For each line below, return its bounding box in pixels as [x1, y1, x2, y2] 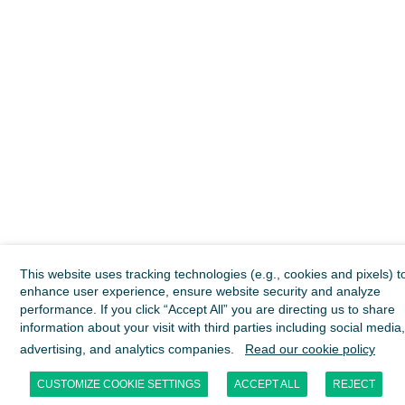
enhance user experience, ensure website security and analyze [20, 284, 381, 299]
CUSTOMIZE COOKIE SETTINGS [37, 378, 201, 391]
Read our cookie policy [245, 342, 375, 356]
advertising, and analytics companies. [20, 342, 238, 356]
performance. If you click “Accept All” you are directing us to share [20, 302, 395, 317]
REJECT [333, 378, 375, 391]
